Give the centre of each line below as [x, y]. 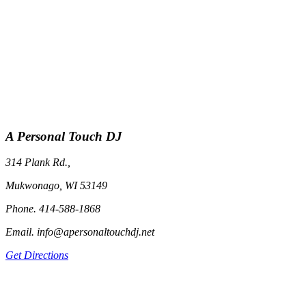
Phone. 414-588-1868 [53, 209]
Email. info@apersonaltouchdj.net [80, 232]
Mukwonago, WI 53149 [56, 186]
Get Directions [37, 255]
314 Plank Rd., [38, 163]
